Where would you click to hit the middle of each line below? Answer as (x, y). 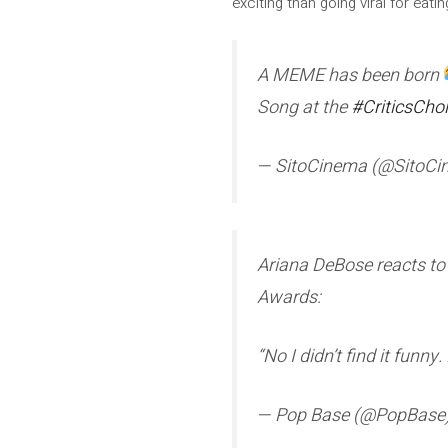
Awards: (289, 297)
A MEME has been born (350, 75)
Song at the (304, 107)
